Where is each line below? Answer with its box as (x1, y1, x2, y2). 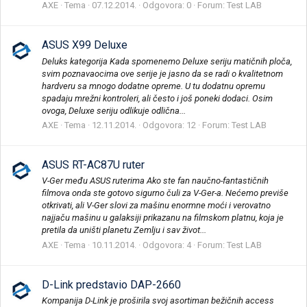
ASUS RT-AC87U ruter (42, 158, 145, 172)
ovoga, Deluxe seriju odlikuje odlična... (42, 105, 186, 116)
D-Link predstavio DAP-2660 (42, 278, 181, 291)
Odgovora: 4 (143, 239, 191, 250)
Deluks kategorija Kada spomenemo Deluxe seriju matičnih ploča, (42, 56, 292, 66)
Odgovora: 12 (143, 119, 196, 130)
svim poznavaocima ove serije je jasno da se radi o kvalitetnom (42, 68, 283, 79)
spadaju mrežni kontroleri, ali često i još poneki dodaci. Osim (42, 93, 273, 103)
